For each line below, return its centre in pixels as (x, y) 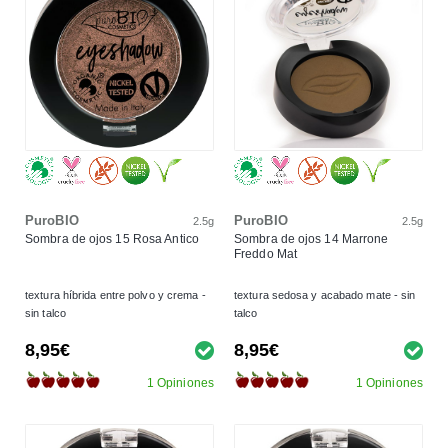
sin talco (45, 312)
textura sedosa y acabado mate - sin (325, 294)
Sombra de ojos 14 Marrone (311, 238)
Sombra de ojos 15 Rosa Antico (112, 238)
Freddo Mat (265, 253)
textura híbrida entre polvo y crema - (115, 294)
